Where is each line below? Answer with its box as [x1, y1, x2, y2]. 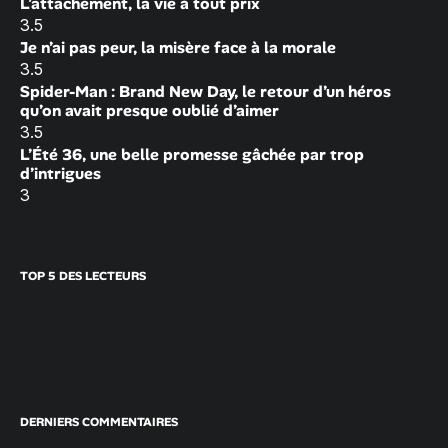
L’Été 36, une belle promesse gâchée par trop [20, 144, 364, 166]
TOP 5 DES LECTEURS [20, 268, 146, 285]
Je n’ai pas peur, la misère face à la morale [20, 37, 336, 59]
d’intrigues [20, 163, 101, 185]
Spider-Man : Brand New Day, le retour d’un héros [20, 81, 391, 103]
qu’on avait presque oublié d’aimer [20, 100, 279, 122]
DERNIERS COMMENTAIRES [20, 414, 178, 431]
